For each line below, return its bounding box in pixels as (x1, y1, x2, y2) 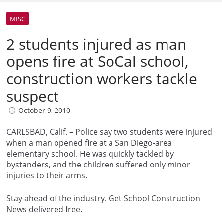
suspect (6, 86, 59, 107)
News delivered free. (6, 204, 82, 215)
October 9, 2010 (18, 106, 70, 115)
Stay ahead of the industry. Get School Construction (6, 193, 200, 204)
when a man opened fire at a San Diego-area (6, 137, 172, 149)
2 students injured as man (6, 34, 186, 55)
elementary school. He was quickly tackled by (6, 148, 174, 160)
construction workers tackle (6, 68, 197, 89)
